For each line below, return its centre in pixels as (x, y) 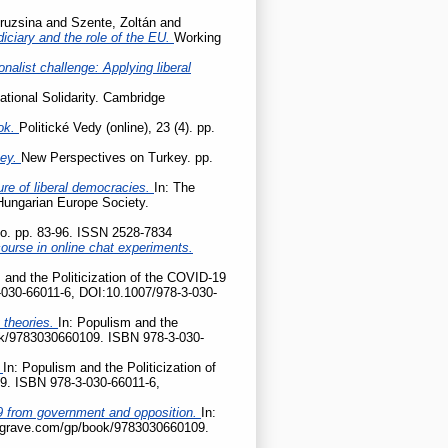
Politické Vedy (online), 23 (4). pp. (117, 127)
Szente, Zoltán (113, 22)
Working (197, 37)
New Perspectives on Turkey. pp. (117, 157)
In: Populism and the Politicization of (109, 367)
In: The (174, 187)
